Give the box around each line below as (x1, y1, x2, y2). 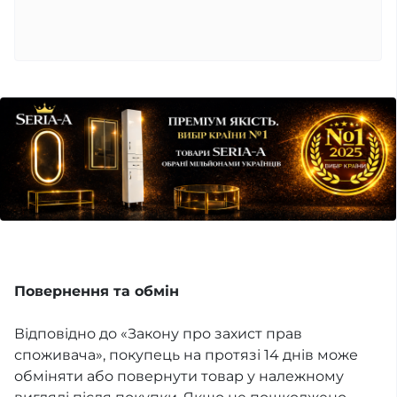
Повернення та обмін (14, 283, 179, 300)
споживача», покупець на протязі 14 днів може (14, 346, 358, 364)
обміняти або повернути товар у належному (14, 368, 344, 385)
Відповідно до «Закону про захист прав (14, 325, 302, 343)
